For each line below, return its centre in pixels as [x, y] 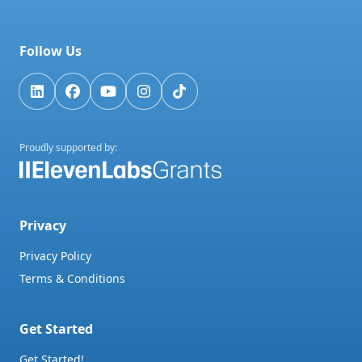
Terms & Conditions [72, 278]
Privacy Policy [55, 256]
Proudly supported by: [68, 147]
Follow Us [51, 51]
